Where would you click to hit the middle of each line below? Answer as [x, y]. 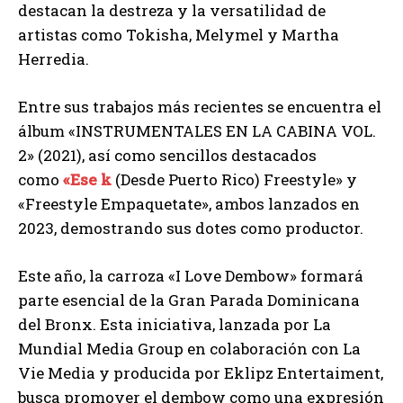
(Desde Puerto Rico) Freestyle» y [234, 179]
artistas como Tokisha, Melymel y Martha [179, 34]
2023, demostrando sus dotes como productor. [191, 228]
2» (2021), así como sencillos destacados [167, 155]
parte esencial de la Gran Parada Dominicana [189, 300]
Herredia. [54, 58]
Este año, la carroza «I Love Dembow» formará [191, 275]
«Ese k [85, 179]
